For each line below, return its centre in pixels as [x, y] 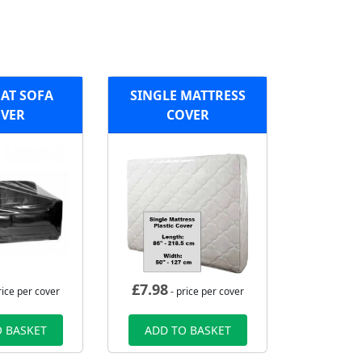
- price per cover [206, 292]
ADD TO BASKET [187, 330]
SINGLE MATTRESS [187, 95]
